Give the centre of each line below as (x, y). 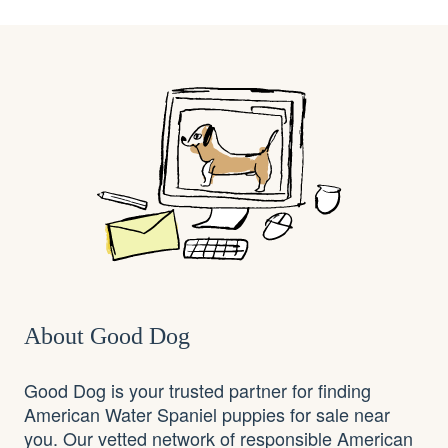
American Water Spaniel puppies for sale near (207, 413)
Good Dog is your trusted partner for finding (197, 389)
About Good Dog (107, 335)
